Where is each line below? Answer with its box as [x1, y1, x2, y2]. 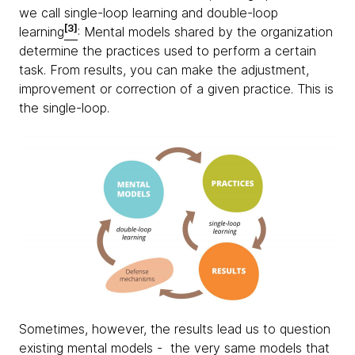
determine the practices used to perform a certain [19, 43, 316, 59]
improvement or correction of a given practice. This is [19, 81, 334, 97]
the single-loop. [19, 100, 109, 116]
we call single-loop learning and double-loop [19, 5, 278, 21]
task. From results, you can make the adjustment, [19, 62, 309, 78]
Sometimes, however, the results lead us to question [19, 321, 330, 338]
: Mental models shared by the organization [78, 24, 333, 40]
